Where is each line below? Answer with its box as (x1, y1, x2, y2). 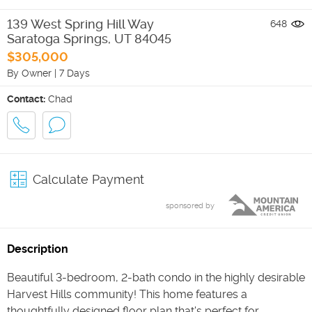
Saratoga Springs (7, 31, 108, 46)
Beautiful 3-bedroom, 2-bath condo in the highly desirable (7, 270, 305, 284)
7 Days (59, 67, 90, 79)
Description (7, 242, 68, 256)
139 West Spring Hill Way (7, 16, 154, 31)
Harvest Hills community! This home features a (7, 287, 247, 301)
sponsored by (166, 201, 214, 210)
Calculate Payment (33, 171, 144, 187)
